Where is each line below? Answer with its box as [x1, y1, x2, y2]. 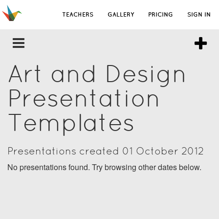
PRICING [148, 11, 173, 18]
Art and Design [7, 60, 187, 88]
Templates [7, 109, 135, 136]
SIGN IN [187, 11, 211, 18]
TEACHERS [62, 11, 93, 18]
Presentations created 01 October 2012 [7, 145, 204, 157]
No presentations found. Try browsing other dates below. [7, 161, 201, 173]
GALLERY [108, 11, 134, 18]
